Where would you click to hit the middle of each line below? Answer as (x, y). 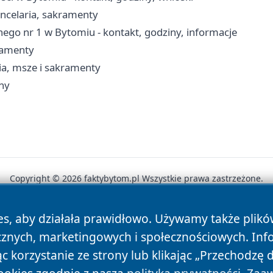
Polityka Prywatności (134, 221)
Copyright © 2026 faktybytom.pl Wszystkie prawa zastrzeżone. (136, 178)
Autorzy (53, 221)
